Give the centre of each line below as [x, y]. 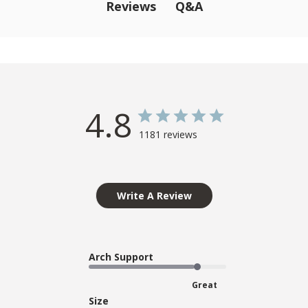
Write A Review [154, 195]
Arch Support [121, 256]
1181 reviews [168, 134]
